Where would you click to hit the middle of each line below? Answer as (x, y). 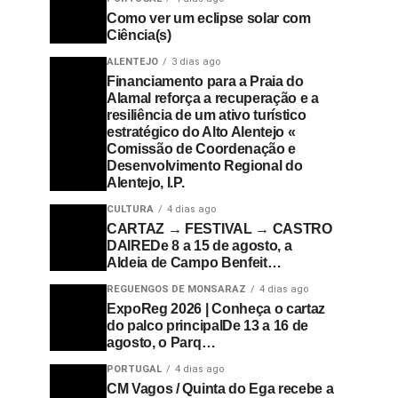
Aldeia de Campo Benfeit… (194, 263)
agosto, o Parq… (161, 342)
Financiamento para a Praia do (205, 81)
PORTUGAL (134, 369)
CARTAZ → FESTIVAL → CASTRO (219, 229)
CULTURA (130, 209)
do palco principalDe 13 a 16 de (208, 326)
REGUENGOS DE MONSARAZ (176, 289)
